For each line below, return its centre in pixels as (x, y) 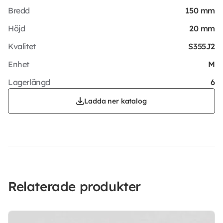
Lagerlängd (29, 82)
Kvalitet (22, 46)
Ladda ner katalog (115, 101)
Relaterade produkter (74, 186)
